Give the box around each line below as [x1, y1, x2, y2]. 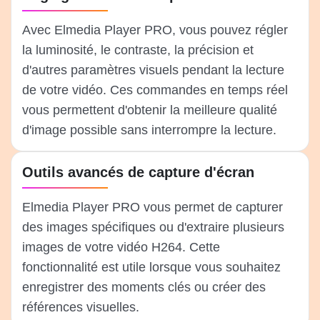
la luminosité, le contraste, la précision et [22, 43, 254, 58]
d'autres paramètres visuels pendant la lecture [22, 63, 284, 78]
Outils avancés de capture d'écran [22, 164, 254, 181]
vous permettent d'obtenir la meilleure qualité [22, 103, 277, 118]
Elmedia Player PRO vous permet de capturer [22, 200, 283, 215]
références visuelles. [22, 300, 139, 315]
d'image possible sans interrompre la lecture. [22, 123, 276, 138]
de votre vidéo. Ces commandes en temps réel [22, 83, 288, 98]
